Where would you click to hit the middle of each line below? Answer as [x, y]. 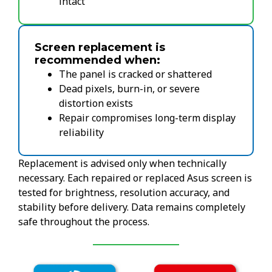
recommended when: [97, 60]
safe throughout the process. [84, 222]
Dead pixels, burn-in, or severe [129, 89]
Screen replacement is [100, 48]
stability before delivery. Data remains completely [132, 207]
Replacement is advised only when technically [122, 164]
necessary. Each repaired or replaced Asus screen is [135, 178]
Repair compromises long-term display [147, 118]
